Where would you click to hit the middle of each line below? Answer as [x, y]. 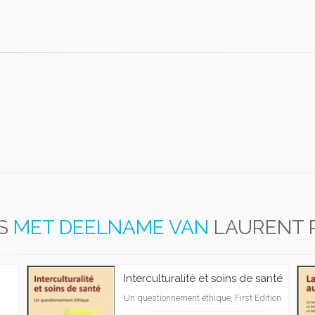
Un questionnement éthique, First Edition [202, 298]
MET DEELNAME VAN [111, 227]
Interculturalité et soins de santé [203, 278]
